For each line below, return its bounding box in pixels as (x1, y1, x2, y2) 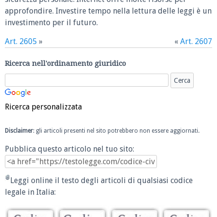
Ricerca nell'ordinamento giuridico (5, 59, 126, 68)
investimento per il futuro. (5, 18, 98, 28)
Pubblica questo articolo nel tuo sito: (5, 144, 134, 154)
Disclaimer (5, 127, 33, 135)
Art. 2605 (5, 36, 37, 46)
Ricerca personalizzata (5, 102, 82, 112)
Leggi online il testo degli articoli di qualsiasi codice (10, 176, 193, 186)
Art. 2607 (180, 36, 212, 46)
